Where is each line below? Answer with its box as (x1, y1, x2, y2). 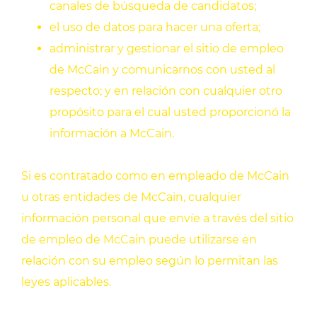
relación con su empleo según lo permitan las (21, 254, 278, 268)
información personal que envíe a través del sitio (21, 212, 294, 226)
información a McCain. (50, 127, 174, 141)
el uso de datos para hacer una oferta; (50, 21, 260, 35)
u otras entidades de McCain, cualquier (21, 190, 241, 204)
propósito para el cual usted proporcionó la (50, 105, 291, 120)
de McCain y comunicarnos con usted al (50, 63, 275, 77)
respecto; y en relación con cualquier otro (50, 84, 282, 98)
